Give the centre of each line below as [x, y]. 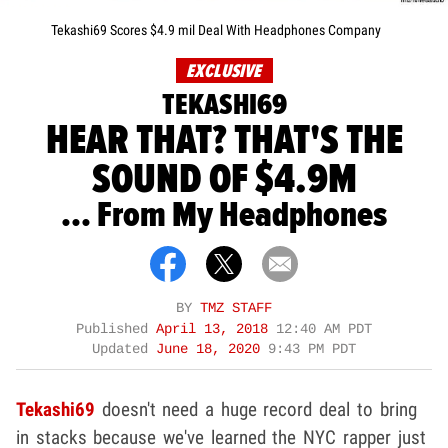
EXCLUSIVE [223, 71]
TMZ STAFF [236, 308]
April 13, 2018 [216, 329]
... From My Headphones [224, 215]
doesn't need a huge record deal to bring [256, 409]
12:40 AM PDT [324, 329]
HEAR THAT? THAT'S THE [224, 140]
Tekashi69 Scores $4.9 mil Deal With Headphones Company [216, 29]
